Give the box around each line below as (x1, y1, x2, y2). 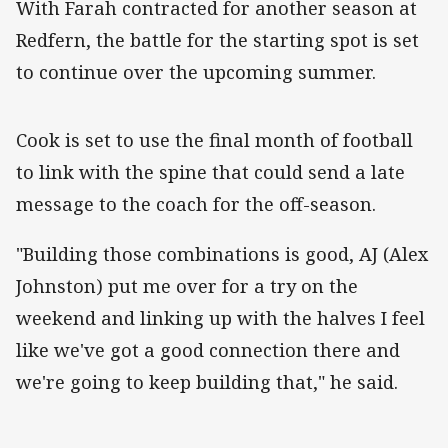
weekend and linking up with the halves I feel (16, 306, 425, 331)
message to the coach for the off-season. (16, 192, 381, 217)
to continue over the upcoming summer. (16, 59, 381, 84)
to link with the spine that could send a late (16, 160, 405, 185)
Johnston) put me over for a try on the (16, 274, 358, 299)
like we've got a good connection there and (16, 338, 400, 363)
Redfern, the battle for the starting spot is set (16, 27, 419, 52)
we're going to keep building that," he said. (16, 370, 398, 395)
